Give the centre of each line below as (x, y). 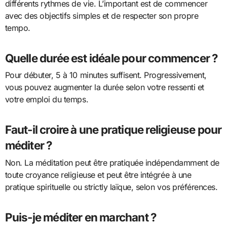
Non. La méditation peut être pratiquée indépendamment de (112, 162)
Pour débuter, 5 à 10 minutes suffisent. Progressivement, (106, 75)
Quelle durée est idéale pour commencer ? (111, 58)
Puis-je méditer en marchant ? (81, 217)
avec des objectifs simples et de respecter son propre (102, 15)
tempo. (17, 28)
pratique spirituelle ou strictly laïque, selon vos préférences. (111, 187)
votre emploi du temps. (47, 100)
